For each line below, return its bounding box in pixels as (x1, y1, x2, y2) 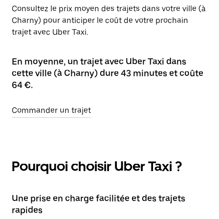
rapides (12, 205, 43, 215)
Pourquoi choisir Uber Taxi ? (12, 158, 182, 175)
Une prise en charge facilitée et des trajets (12, 193, 185, 203)
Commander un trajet (12, 106, 91, 115)
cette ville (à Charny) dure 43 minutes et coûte (12, 68, 203, 78)
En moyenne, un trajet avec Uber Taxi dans (12, 56, 186, 66)
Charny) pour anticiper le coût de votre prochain (12, 16, 188, 25)
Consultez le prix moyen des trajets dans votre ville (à (12, 4, 206, 13)
